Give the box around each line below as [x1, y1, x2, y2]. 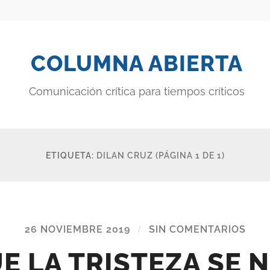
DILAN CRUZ [96, 149, 153, 160]
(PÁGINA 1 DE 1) [155, 149, 225, 160]
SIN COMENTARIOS [148, 223, 246, 235]
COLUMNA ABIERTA [31, 50, 243, 76]
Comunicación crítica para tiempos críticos [29, 84, 245, 98]
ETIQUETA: [45, 149, 96, 160]
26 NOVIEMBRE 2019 [24, 223, 130, 235]
